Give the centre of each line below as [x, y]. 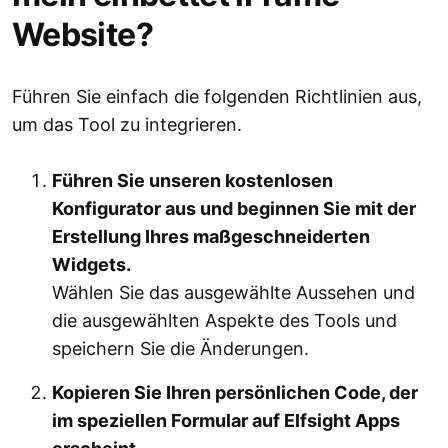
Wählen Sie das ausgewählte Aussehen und [233, 293]
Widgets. [91, 265]
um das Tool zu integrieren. [127, 125]
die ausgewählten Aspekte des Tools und [224, 321]
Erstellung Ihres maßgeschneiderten [211, 237]
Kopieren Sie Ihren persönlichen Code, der [235, 393]
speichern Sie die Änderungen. [180, 349]
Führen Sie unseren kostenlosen [192, 181]
